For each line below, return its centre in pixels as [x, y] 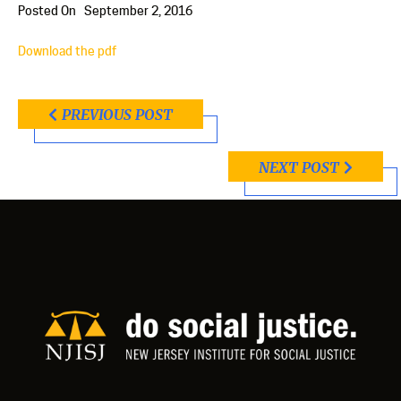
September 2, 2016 [138, 10]
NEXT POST [299, 167]
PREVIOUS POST [117, 115]
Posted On [47, 10]
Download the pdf [67, 51]
